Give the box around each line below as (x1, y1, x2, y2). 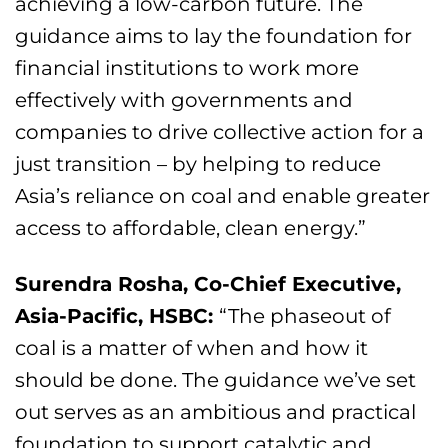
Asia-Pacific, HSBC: (15, 304, 220, 328)
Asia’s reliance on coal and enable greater (15, 184, 431, 208)
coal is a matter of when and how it (15, 336, 369, 360)
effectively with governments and (15, 88, 354, 112)
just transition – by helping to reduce (15, 152, 382, 176)
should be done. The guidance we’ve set (15, 368, 417, 392)
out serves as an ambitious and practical (15, 400, 417, 424)
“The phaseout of (219, 304, 392, 328)
